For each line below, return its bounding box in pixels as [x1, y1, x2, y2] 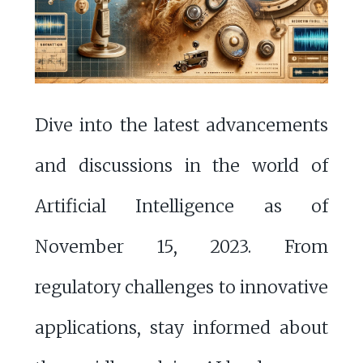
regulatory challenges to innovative [34, 276, 329, 299]
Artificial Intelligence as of [34, 195, 329, 218]
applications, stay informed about [34, 317, 329, 340]
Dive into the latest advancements [34, 114, 329, 137]
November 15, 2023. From [34, 236, 329, 258]
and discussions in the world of [34, 155, 329, 177]
